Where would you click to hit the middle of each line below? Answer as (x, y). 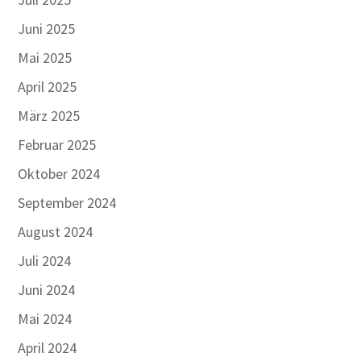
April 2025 (48, 86)
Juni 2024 (47, 289)
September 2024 (67, 202)
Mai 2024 (45, 318)
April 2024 (48, 347)
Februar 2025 (57, 144)
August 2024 (56, 231)
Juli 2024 (45, 260)
